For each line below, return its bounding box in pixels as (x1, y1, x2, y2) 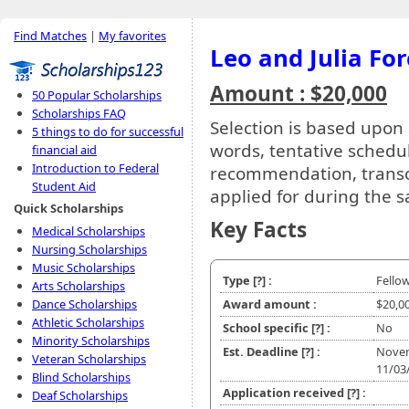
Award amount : (223, 296, 317, 313)
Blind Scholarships (32, 369, 131, 385)
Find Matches (14, 27, 87, 44)
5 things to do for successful (32, 123, 184, 140)
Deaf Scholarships (32, 387, 128, 404)
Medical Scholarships (32, 223, 145, 239)
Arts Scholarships (32, 278, 125, 294)
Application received (223, 384, 347, 402)
